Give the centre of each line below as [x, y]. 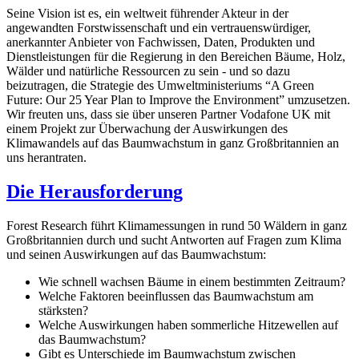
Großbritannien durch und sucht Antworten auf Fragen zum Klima [174, 240]
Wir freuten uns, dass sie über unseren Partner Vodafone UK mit [168, 115]
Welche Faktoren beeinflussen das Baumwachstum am [176, 296]
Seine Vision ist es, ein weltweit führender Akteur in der [147, 14]
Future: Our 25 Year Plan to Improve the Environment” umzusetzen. [178, 100]
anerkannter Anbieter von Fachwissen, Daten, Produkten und [161, 42]
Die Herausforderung [95, 192]
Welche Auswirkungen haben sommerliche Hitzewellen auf [188, 325]
